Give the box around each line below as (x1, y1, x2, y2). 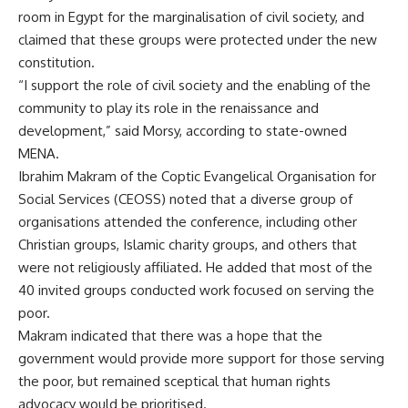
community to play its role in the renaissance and (18, 98, 319, 117)
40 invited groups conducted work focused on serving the (18, 280, 374, 299)
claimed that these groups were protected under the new (18, 30, 377, 48)
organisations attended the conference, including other (18, 212, 357, 230)
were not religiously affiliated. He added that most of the (18, 258, 372, 276)
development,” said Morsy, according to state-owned (18, 121, 347, 139)
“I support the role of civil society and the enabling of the (18, 76, 371, 94)
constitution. (18, 53, 95, 71)
